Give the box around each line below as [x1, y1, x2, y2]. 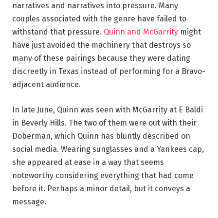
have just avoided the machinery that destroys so [12, 40, 191, 50]
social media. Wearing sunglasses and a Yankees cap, [12, 145, 204, 154]
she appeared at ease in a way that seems [12, 158, 164, 167]
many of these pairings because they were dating [12, 54, 190, 63]
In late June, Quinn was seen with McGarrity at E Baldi [12, 105, 203, 115]
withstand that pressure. [12, 27, 104, 37]
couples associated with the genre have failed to [12, 14, 186, 24]
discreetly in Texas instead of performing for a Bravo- [12, 67, 205, 76]
